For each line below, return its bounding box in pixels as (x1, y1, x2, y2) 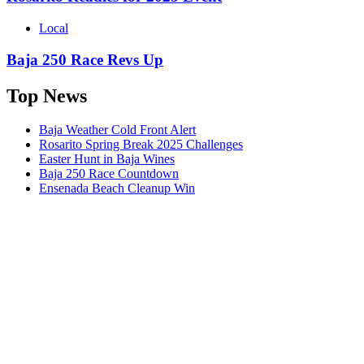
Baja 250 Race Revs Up (6, 50, 163, 68)
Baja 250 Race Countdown (39, 167, 179, 181)
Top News (6, 84, 87, 106)
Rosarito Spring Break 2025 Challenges (39, 137, 243, 152)
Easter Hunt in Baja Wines (39, 152, 175, 167)
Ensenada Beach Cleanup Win (39, 181, 195, 196)
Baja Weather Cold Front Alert (39, 123, 196, 137)
